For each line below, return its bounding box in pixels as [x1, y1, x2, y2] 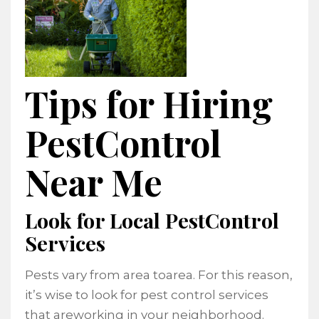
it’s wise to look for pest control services [25, 288, 268, 303]
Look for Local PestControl [25, 206, 279, 234]
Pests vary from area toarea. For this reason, [25, 268, 293, 283]
